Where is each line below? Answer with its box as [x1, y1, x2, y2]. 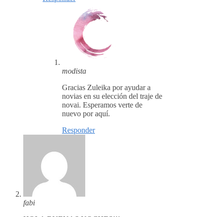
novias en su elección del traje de [62, 92, 162, 101]
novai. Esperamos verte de [62, 101, 142, 109]
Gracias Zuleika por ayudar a [62, 83, 151, 92]
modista [62, 67, 86, 76]
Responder [62, 126, 95, 135]
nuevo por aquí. [62, 109, 110, 118]
